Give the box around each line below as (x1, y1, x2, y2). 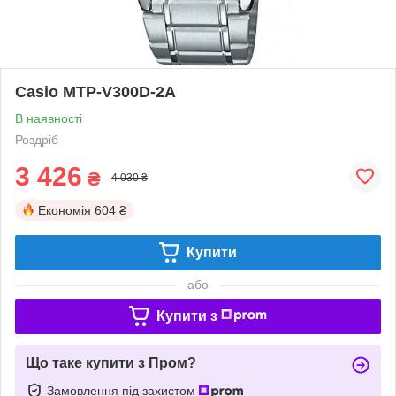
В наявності (15, 110, 82, 126)
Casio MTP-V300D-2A (15, 82, 176, 101)
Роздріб (15, 132, 58, 147)
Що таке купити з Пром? (26, 354, 196, 370)
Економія (38, 202, 91, 217)
